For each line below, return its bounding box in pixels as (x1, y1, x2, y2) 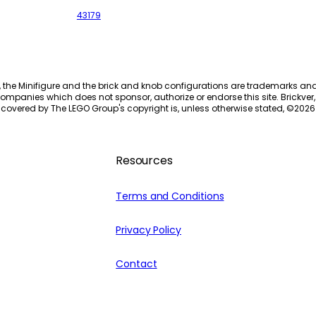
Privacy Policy (116, 222, 181, 237)
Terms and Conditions (116, 188, 224, 203)
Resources (116, 152, 173, 169)
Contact (116, 256, 157, 271)
